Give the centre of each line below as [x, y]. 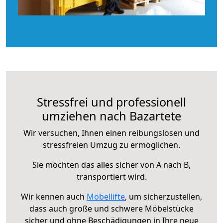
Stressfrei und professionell [111, 102]
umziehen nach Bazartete [111, 116]
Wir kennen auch [54, 196]
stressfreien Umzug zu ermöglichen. [111, 145]
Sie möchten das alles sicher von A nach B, [111, 165]
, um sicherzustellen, [164, 196]
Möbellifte [106, 196]
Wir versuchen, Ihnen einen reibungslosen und [111, 133]
